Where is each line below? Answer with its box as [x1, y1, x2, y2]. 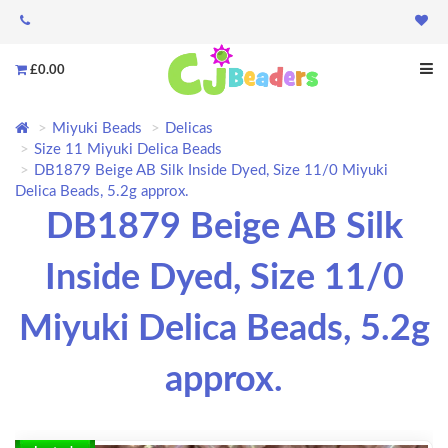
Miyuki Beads [52, 121, 142, 137]
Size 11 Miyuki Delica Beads [34, 142, 222, 158]
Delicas [165, 121, 213, 137]
